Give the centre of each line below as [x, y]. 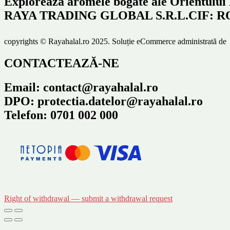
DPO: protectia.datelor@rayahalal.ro [103, 101]
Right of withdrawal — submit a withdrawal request [88, 199]
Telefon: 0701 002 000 [61, 115]
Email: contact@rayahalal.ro [81, 88]
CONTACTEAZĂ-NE [62, 63]
